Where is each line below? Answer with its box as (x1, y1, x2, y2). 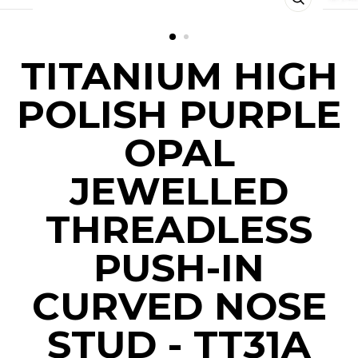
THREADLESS (46, 206, 312, 253)
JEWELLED (70, 168, 288, 214)
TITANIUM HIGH (20, 53, 338, 99)
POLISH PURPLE (17, 91, 341, 137)
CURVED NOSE (31, 283, 327, 329)
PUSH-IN (93, 245, 265, 291)
